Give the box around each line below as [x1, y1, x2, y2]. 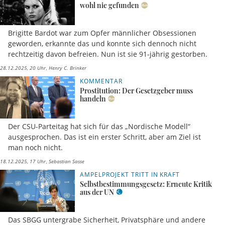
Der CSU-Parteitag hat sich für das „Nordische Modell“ [8, 121, 190, 131]
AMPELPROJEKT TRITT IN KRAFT [80, 170, 180, 179]
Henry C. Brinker [47, 64, 86, 71]
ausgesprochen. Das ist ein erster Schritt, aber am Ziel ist [8, 132, 201, 142]
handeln [80, 93, 106, 103]
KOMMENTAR [80, 76, 123, 85]
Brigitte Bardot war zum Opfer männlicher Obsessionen [8, 28, 196, 38]
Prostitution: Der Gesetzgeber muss [80, 85, 193, 95]
